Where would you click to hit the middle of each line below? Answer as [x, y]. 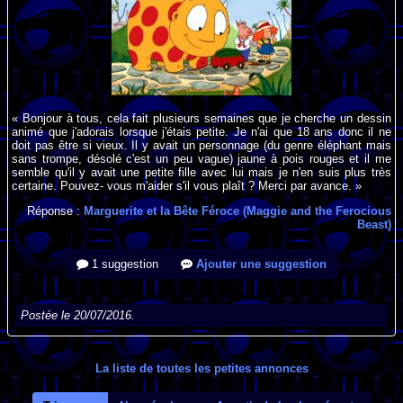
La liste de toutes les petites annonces [201, 368]
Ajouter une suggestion [260, 264]
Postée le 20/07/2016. [78, 316]
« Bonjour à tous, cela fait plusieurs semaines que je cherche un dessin [201, 119]
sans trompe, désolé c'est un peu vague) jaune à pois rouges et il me [201, 159]
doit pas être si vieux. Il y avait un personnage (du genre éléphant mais [201, 146]
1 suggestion [123, 264]
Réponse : [55, 211]
